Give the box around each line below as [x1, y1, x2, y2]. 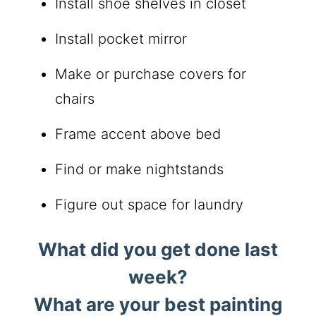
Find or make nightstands [55, 161, 224, 178]
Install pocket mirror [55, 30, 188, 48]
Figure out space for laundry [55, 196, 244, 214]
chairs [55, 90, 95, 108]
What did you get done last [38, 238, 278, 261]
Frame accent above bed [55, 126, 221, 143]
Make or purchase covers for [55, 66, 247, 83]
